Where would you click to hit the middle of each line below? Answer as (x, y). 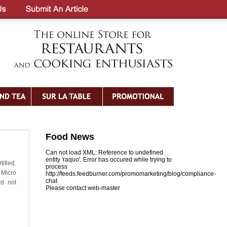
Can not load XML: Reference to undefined (104, 153)
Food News (70, 137)
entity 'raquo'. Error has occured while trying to (109, 160)
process (56, 167)
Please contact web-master (83, 188)
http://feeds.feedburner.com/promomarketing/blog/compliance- (131, 174)
